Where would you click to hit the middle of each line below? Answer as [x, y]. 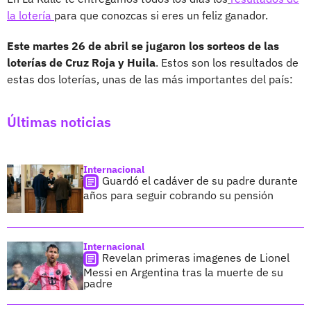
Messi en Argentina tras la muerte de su [183, 272]
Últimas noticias [59, 121]
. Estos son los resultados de [227, 62]
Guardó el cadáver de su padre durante [200, 180]
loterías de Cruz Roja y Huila [81, 62]
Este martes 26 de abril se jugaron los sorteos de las [143, 45]
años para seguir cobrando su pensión [178, 195]
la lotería [31, 15]
